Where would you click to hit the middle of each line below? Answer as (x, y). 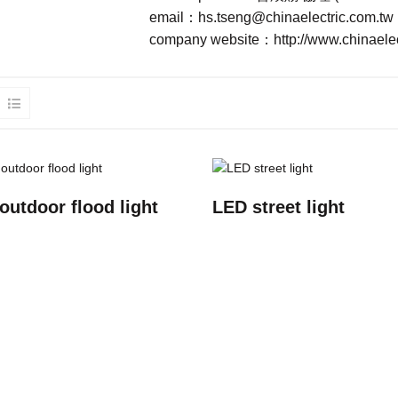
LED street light (278, 207)
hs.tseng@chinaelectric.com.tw (295, 18)
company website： (211, 40)
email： (173, 18)
